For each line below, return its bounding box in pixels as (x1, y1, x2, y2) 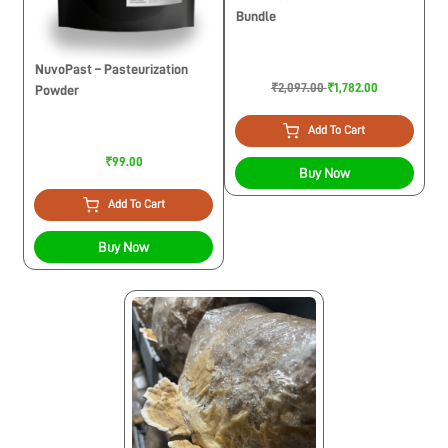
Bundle (236, 9, 276, 24)
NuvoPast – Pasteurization (35, 62, 189, 77)
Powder (35, 83, 80, 98)
